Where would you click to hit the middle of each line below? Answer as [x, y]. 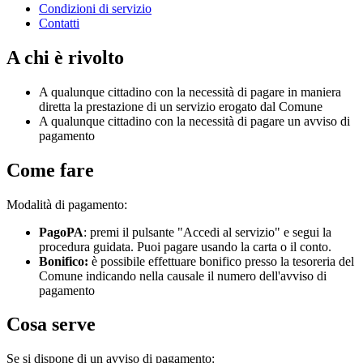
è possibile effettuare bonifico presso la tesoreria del [221, 261]
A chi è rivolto [65, 57]
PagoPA [61, 232]
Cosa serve [51, 325]
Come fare [50, 170]
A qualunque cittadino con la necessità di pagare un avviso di [194, 121]
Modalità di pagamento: [67, 204]
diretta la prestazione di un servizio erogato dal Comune [181, 106]
